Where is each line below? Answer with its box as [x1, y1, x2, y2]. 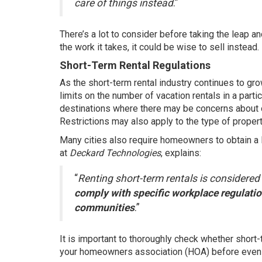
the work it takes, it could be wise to [60, 42, 209, 53]
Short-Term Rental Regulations [60, 59, 211, 71]
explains [165, 147, 199, 158]
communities [74, 202, 135, 213]
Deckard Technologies [70, 147, 161, 158]
